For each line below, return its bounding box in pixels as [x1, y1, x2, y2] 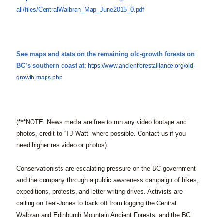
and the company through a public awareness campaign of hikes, [16, 176, 199, 184]
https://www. [87, 62, 119, 70]
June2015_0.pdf [99, 6, 144, 14]
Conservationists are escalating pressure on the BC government [16, 165, 196, 172]
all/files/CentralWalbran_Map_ [16, 6, 100, 14]
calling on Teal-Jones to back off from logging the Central [16, 200, 176, 207]
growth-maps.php [16, 74, 62, 81]
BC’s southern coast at [16, 62, 84, 70]
